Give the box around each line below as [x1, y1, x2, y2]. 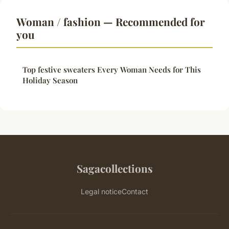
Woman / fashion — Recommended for [16, 14, 205, 29]
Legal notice [81, 187, 122, 196]
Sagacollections [76, 161, 153, 176]
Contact [122, 187, 148, 196]
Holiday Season [22, 75, 78, 86]
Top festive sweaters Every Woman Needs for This [22, 64, 201, 75]
